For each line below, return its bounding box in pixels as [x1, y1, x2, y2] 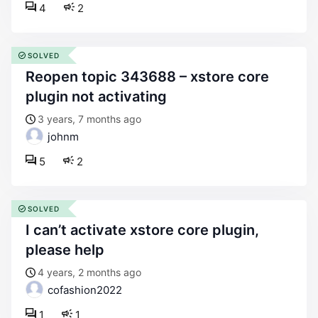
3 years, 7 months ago [38, 113, 141, 125]
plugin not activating [26, 88, 167, 105]
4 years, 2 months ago [38, 266, 141, 278]
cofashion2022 [45, 283, 122, 297]
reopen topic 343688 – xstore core [26, 68, 35, 85]
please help [26, 241, 104, 258]
